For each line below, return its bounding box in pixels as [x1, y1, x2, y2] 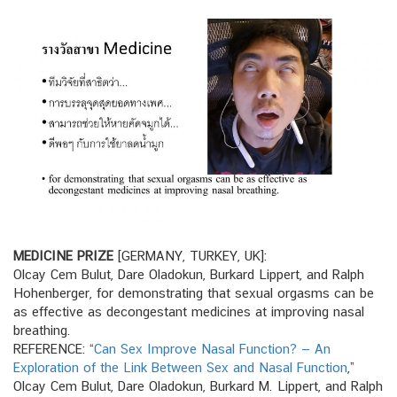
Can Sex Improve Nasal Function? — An [94, 341, 331, 357]
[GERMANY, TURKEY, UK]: [113, 248, 267, 264]
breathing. [13, 323, 71, 339]
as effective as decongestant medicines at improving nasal [13, 304, 364, 320]
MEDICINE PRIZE [13, 248, 113, 264]
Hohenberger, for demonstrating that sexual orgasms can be [13, 285, 374, 301]
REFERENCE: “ [13, 341, 94, 357]
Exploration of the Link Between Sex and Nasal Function [13, 360, 347, 376]
